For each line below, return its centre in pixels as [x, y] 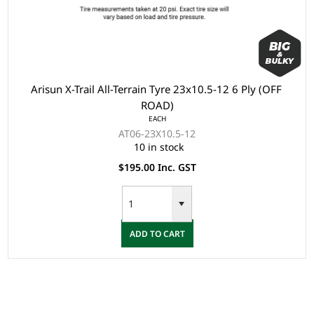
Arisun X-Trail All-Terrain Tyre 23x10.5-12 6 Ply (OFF [157, 89]
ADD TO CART [157, 233]
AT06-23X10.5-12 [157, 134]
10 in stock [159, 147]
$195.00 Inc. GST [157, 168]
